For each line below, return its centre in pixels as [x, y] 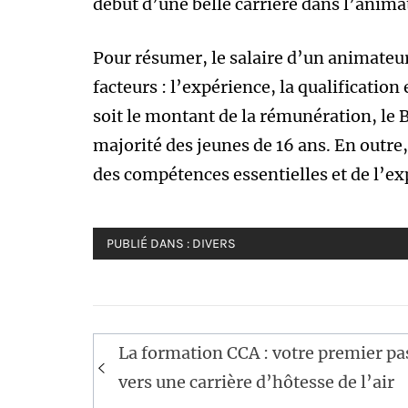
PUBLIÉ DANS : [149, 243]
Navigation [161, 347]
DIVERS [214, 243]
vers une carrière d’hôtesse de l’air [256, 382]
